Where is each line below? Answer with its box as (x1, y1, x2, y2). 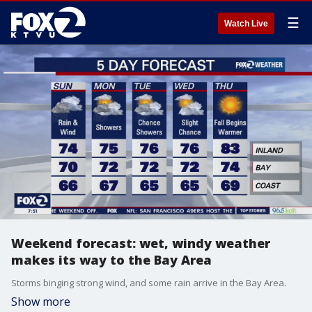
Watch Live (224, 19, 268, 29)
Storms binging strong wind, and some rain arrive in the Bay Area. (11, 276, 286, 289)
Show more (11, 294, 70, 309)
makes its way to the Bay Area (11, 251, 212, 268)
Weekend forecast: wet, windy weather (11, 235, 270, 251)
